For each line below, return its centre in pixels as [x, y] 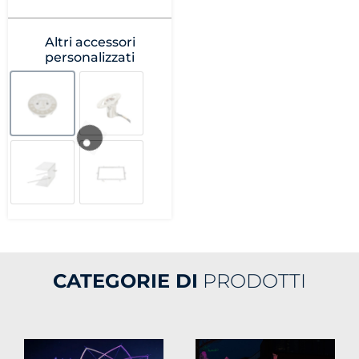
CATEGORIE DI [125, 281]
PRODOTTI [252, 281]
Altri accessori [90, 42]
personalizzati [90, 57]
